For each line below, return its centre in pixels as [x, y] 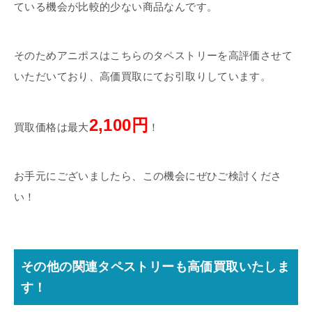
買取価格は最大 [52, 127]
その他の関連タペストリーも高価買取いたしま [156, 266]
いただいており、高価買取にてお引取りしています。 [143, 76]
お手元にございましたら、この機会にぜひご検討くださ [148, 175]
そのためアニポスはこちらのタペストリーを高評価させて [153, 55]
